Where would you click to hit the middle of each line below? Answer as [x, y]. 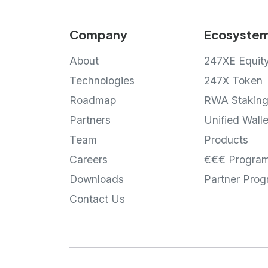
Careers [88, 159]
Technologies [102, 80]
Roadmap [92, 100]
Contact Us [97, 199]
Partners [90, 120]
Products [226, 139]
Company [98, 34]
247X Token [234, 80]
